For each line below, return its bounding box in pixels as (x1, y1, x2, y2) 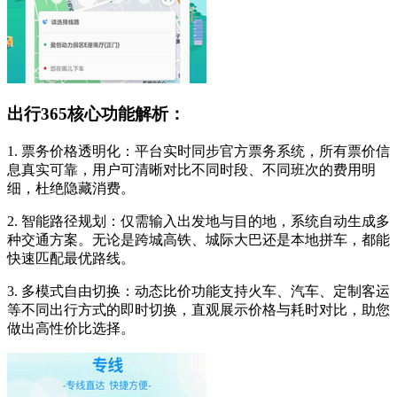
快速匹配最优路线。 (7, 251, 135, 266)
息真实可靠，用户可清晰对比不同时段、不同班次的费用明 (7, 162, 376, 177)
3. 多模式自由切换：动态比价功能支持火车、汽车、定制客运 (7, 284, 390, 299)
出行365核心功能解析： (7, 105, 185, 124)
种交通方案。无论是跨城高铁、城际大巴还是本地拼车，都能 (7, 232, 390, 247)
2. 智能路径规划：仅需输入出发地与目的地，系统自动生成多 (7, 214, 390, 229)
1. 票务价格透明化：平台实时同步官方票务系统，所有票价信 (7, 144, 390, 159)
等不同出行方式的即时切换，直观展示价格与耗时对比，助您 (7, 302, 390, 317)
